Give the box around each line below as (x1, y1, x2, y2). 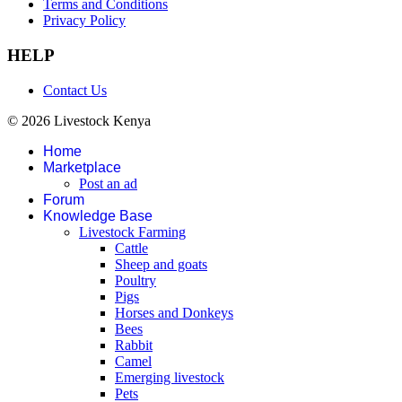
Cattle (115, 240, 148, 256)
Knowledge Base (43, 207, 153, 223)
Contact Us (43, 82, 107, 98)
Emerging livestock (115, 369, 224, 385)
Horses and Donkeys (115, 304, 233, 320)
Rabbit (115, 336, 153, 353)
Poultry (115, 272, 156, 288)
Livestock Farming (79, 223, 186, 240)
